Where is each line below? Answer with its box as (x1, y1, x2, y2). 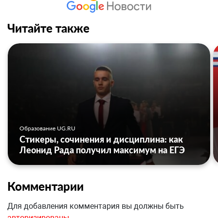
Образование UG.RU (19, 125, 75, 132)
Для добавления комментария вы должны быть (7, 201, 184, 211)
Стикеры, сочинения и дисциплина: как (19, 134, 183, 145)
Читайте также (7, 21, 90, 36)
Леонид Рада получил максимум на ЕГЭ (19, 145, 185, 156)
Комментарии (7, 179, 84, 194)
